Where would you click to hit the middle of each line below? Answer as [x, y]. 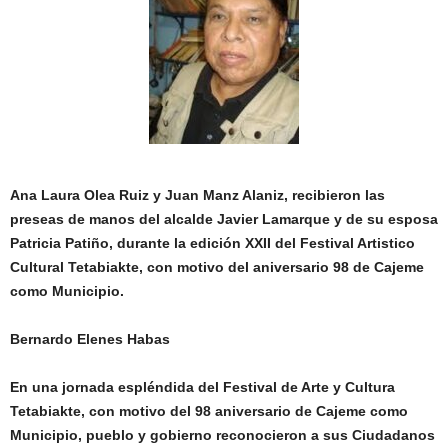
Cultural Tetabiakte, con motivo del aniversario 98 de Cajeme [217, 266]
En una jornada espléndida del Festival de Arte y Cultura [202, 386]
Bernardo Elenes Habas [90, 338]
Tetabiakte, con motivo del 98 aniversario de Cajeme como [209, 410]
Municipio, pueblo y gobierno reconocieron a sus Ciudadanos [222, 434]
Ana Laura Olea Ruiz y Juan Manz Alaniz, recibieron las [197, 194]
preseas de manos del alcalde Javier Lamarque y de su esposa [224, 218]
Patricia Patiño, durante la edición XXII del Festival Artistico [212, 242]
